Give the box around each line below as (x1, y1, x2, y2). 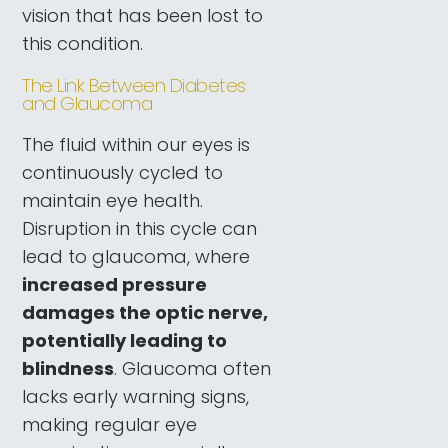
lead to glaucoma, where (22, 244, 251, 270)
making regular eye (22, 412, 198, 438)
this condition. (22, 30, 144, 56)
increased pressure (22, 272, 208, 298)
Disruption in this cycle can (22, 216, 258, 242)
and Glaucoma (22, 89, 153, 117)
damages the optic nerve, (22, 300, 269, 326)
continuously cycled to (22, 160, 224, 186)
